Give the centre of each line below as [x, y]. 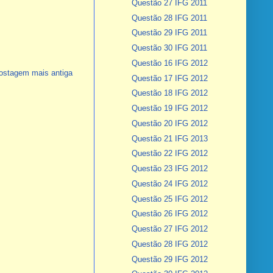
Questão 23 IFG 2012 [169, 169]
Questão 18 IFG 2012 [169, 93]
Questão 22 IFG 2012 [169, 154]
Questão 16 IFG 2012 [169, 63]
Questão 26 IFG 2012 [169, 214]
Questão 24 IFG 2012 [169, 183]
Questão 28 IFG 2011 [169, 18]
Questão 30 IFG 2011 [169, 48]
